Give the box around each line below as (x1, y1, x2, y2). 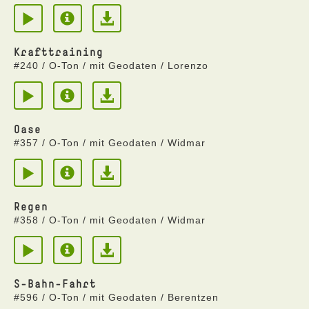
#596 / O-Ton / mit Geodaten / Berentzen (14, 292, 219, 303)
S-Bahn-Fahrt (14, 277, 97, 290)
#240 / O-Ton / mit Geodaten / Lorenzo (14, 60, 208, 71)
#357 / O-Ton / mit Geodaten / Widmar (14, 137, 206, 148)
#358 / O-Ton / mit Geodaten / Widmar (14, 215, 206, 226)
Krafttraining (14, 45, 103, 59)
